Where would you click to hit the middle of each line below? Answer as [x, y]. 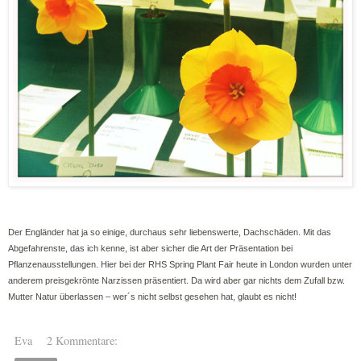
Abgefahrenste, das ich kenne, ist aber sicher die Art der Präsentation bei [150, 249]
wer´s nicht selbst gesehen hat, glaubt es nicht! [205, 297]
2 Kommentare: [83, 341]
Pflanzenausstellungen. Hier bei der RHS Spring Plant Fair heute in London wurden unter [180, 265]
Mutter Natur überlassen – [60, 297]
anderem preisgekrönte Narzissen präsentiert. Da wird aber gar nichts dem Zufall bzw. [176, 281]
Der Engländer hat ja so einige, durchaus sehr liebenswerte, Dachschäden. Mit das [170, 232]
